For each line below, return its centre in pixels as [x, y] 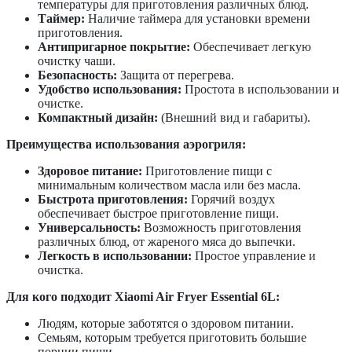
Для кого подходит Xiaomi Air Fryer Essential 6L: [143, 296]
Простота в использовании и [260, 89]
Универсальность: [89, 227]
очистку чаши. [77, 60]
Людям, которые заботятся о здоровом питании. [166, 323]
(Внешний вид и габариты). [234, 117]
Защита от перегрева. [176, 75]
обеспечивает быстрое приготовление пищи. [158, 213]
